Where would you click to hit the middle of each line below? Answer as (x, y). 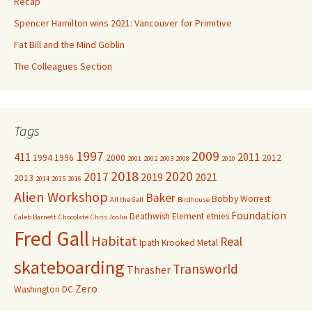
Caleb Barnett (35, 217)
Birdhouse (194, 200)
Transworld (205, 269)
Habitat (114, 241)
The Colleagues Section (63, 67)
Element (188, 217)
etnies (218, 217)
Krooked (178, 243)
